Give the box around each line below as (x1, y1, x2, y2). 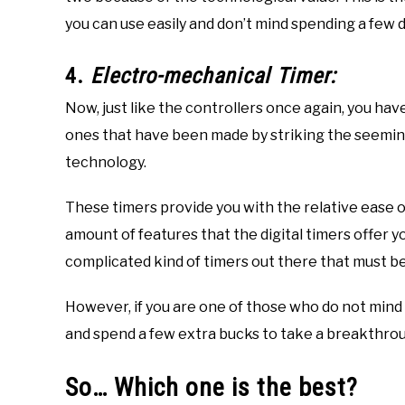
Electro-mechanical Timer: (90, 63, 336, 89)
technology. (65, 154, 146, 172)
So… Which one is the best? (65, 372, 358, 403)
